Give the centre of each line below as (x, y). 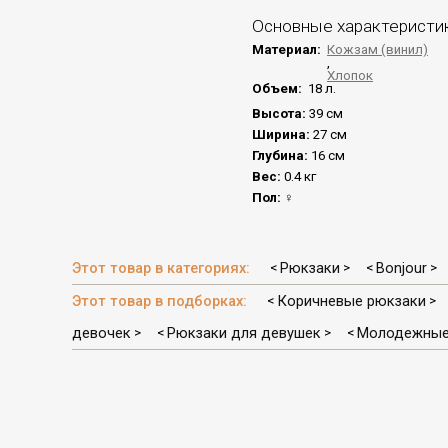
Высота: (280, 114)
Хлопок (350, 76)
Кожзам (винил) (377, 50)
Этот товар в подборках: (161, 301)
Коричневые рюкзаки (351, 301)
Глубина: (281, 156)
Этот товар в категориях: (163, 268)
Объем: (278, 89)
